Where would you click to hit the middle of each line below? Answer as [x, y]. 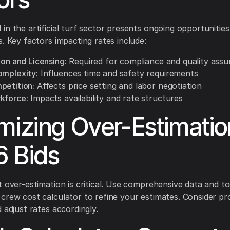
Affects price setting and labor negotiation [118, 86]
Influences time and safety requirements [118, 74]
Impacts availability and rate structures [105, 98]
